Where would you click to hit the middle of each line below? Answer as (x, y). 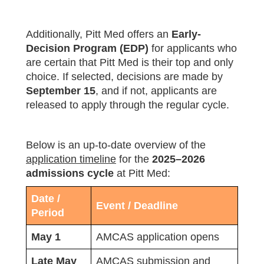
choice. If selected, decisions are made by (124, 76)
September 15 (61, 90)
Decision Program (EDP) (87, 48)
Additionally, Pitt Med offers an (99, 34)
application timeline (71, 159)
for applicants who (193, 48)
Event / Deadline (137, 205)
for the (134, 159)
